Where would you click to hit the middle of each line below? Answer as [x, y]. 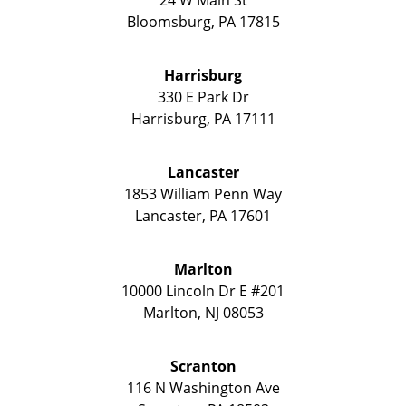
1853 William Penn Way [203, 193]
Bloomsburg [169, 21]
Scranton [203, 366]
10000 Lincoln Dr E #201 [203, 290]
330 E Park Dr [203, 97]
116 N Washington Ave [203, 387]
